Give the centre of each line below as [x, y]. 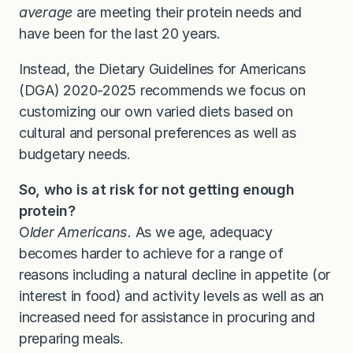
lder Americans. [80, 232]
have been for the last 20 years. [120, 34]
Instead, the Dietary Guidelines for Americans [162, 69]
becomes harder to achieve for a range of [151, 254]
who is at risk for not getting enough [169, 190]
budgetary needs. [75, 154]
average [46, 13]
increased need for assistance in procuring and [167, 318]
